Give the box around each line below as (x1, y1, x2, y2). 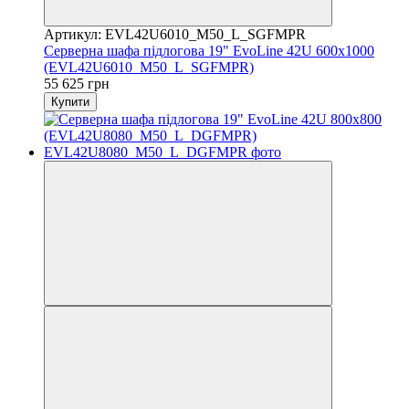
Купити (51, 94, 89, 109)
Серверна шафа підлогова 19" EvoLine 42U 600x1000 (44, 42, 374, 58)
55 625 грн (44, 75, 110, 91)
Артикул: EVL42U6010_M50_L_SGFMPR (44, 26, 306, 42)
